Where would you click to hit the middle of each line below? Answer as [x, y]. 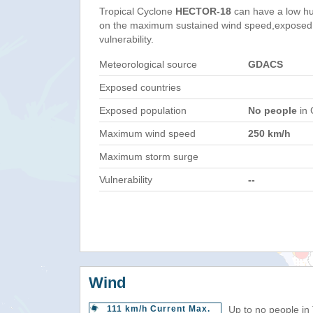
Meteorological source [148, 64]
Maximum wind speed [147, 133]
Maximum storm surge [149, 156]
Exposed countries [140, 87]
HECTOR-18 [203, 11]
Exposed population [143, 110]
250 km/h [269, 133]
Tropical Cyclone [137, 11]
